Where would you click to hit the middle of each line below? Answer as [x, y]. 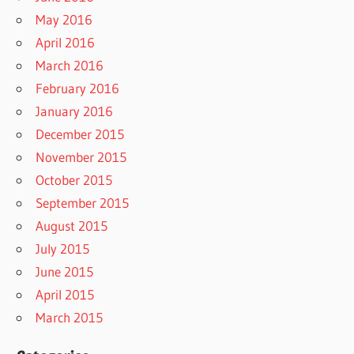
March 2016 [70, 66]
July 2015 [63, 249]
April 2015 [65, 295]
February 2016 [78, 88]
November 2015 [81, 157]
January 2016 [75, 111]
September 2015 [83, 203]
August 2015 [72, 226]
